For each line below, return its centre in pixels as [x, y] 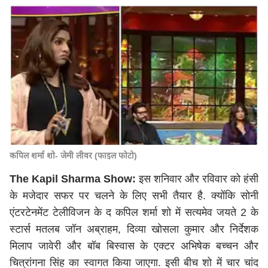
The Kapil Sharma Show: [73, 179]
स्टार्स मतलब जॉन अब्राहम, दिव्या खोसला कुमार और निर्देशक [134, 229]
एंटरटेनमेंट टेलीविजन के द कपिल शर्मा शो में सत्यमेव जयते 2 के [134, 212]
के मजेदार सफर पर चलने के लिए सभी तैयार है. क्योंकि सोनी [134, 196]
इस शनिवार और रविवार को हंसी [197, 179]
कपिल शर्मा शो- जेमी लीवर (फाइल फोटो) [73, 156]
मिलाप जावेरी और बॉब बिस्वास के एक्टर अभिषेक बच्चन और [134, 246]
